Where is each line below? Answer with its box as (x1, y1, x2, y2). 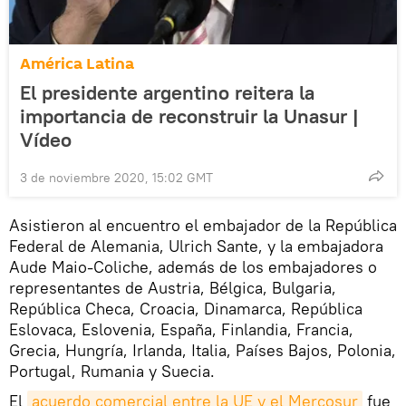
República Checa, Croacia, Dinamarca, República (9, 298, 362, 320)
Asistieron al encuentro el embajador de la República (9, 215, 397, 237)
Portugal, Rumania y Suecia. (9, 361, 215, 382)
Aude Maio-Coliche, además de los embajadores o (9, 256, 377, 278)
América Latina (20, 53, 134, 76)
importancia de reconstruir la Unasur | (20, 103, 359, 130)
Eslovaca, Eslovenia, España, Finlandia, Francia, (9, 319, 353, 341)
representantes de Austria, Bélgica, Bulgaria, (9, 277, 336, 299)
